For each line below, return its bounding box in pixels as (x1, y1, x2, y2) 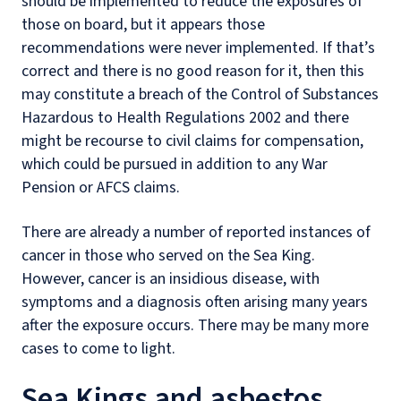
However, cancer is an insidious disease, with (21, 268, 320, 290)
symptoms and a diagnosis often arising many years (21, 291, 368, 313)
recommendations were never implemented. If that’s (21, 37, 375, 59)
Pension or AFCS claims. (21, 176, 183, 199)
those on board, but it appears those (21, 13, 265, 36)
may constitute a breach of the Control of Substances (21, 83, 379, 106)
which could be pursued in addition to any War (21, 153, 328, 175)
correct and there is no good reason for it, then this (21, 60, 364, 82)
